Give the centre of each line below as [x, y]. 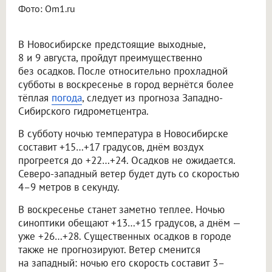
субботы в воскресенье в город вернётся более [126, 85]
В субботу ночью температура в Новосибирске [123, 134]
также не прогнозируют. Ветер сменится [109, 250]
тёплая [35, 98]
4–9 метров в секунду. [69, 187]
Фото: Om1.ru [47, 9]
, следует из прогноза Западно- [152, 98]
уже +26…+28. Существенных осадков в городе [125, 236]
